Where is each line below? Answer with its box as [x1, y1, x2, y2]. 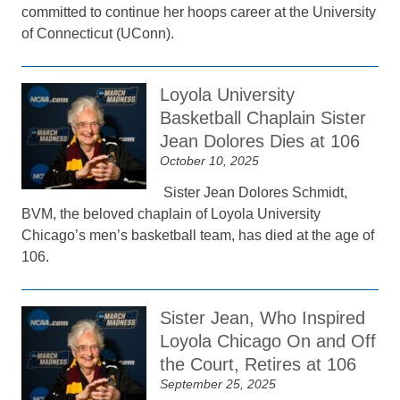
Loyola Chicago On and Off [160, 331, 377, 351]
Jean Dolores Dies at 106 [160, 131, 361, 151]
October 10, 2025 [160, 154, 260, 168]
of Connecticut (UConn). [21, 26, 179, 41]
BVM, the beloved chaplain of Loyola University [21, 206, 321, 221]
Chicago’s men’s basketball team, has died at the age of [21, 228, 375, 243]
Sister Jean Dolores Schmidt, [160, 185, 348, 200]
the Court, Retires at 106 [160, 354, 357, 374]
